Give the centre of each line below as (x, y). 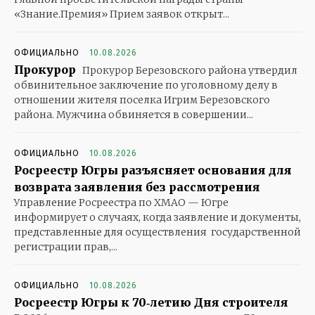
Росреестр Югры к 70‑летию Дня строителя (151, 303)
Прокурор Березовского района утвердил (189, 71)
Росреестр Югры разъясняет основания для (153, 171)
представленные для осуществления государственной (157, 232)
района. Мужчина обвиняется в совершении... (134, 115)
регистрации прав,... (66, 247)
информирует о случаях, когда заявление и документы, (157, 218)
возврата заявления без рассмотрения (137, 187)
